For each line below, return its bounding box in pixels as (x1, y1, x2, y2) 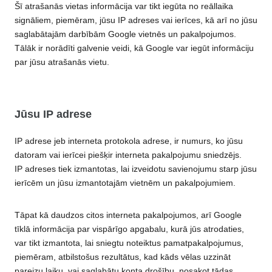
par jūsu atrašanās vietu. (15, 56, 109, 67)
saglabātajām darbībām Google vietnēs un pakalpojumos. (15, 29, 236, 39)
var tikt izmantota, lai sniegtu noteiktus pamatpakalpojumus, (15, 237, 243, 248)
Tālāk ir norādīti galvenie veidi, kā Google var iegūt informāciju (15, 42, 254, 53)
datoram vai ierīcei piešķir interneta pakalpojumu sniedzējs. (15, 149, 242, 160)
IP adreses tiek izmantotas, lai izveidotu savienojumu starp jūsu (15, 163, 257, 174)
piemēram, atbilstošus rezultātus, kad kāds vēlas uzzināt (15, 251, 231, 262)
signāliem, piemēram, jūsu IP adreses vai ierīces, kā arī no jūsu (15, 15, 257, 25)
